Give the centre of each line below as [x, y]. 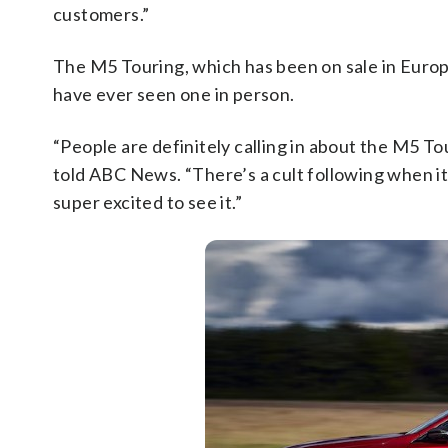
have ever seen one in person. [174, 94]
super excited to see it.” [147, 202]
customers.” [101, 14]
